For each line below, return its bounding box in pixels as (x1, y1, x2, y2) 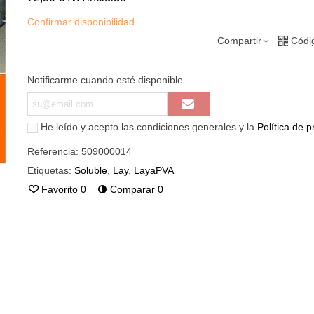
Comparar (109, 184, 155, 195)
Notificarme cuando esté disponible (27, 74, 183, 86)
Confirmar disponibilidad (27, 16, 135, 27)
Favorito (41, 184, 78, 195)
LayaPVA (133, 165, 174, 176)
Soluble (74, 165, 107, 176)
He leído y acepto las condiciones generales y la (40, 121, 257, 132)
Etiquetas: (27, 165, 71, 176)
